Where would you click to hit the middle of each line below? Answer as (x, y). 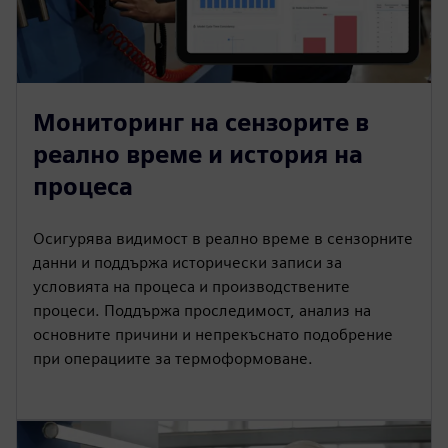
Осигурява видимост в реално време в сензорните (223, 238)
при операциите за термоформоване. (173, 358)
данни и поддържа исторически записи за (187, 262)
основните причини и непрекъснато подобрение (213, 334)
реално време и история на (198, 154)
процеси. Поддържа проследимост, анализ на (202, 310)
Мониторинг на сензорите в (201, 122)
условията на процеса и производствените (191, 286)
